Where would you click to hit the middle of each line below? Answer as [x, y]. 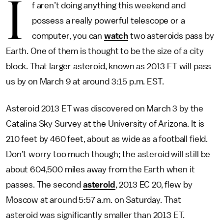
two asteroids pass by [171, 36]
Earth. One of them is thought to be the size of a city [105, 51]
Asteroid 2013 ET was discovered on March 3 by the [105, 109]
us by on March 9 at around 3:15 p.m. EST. [86, 82]
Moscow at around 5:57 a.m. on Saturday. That [94, 200]
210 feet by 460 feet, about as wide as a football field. [107, 139]
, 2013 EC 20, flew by [154, 185]
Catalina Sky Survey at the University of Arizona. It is [105, 124]
